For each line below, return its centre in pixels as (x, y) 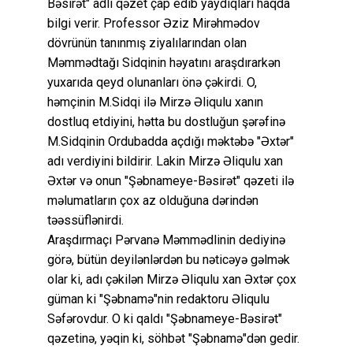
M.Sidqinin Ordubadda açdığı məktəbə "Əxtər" (171, 141)
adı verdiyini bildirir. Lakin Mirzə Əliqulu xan (165, 161)
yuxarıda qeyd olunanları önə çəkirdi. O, (152, 82)
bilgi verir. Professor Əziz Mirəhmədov (154, 23)
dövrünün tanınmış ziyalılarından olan (147, 43)
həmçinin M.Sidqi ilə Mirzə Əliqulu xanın (155, 102)
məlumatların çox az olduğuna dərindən (153, 200)
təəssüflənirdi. (85, 220)
